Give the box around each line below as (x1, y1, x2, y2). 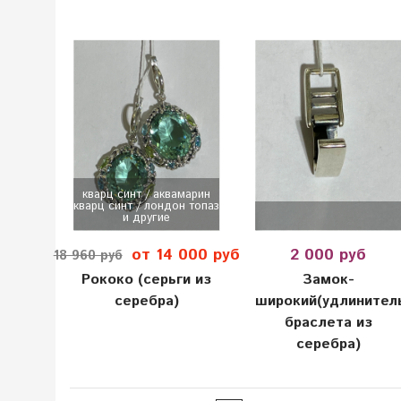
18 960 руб (53, 246, 123, 265)
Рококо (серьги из (81, 269, 212, 290)
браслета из (284, 311, 372, 333)
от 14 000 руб (131, 243, 240, 268)
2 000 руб (290, 243, 367, 268)
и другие (123, 209, 171, 227)
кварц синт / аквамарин (82, 186, 211, 204)
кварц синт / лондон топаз (73, 198, 220, 216)
